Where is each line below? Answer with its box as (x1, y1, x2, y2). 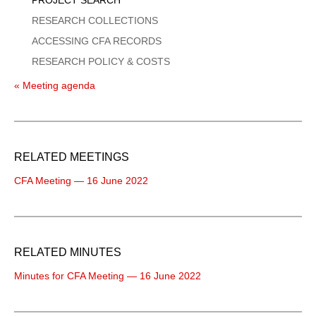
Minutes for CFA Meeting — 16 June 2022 (14, 269, 201, 281)
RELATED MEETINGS (14, 150, 129, 163)
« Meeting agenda (14, 79, 95, 91)
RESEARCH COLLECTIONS (32, 14, 158, 26)
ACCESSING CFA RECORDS (32, 35, 162, 47)
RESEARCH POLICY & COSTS (32, 55, 170, 67)
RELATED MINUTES (14, 245, 121, 258)
